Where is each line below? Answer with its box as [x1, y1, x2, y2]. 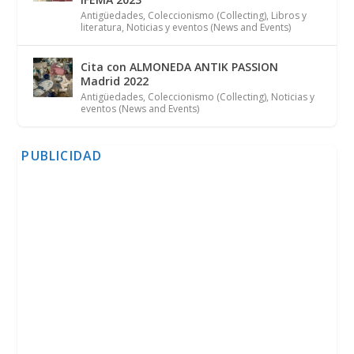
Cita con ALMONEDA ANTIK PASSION [81, 58, 279, 74]
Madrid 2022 [81, 73, 149, 88]
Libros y [271, 8, 307, 22]
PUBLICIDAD [21, 146, 103, 164]
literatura [81, 20, 122, 34]
